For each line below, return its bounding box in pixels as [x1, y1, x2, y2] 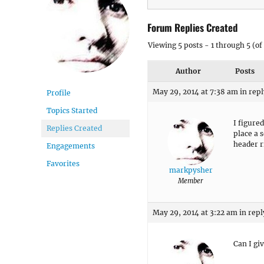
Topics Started [47, 106, 97, 115]
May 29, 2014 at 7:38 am [153, 87, 238, 96]
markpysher [169, 165, 213, 174]
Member [178, 176, 203, 185]
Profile [47, 88, 71, 97]
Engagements [47, 141, 95, 150]
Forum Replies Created [147, 19, 237, 35]
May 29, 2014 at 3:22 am [153, 207, 237, 217]
